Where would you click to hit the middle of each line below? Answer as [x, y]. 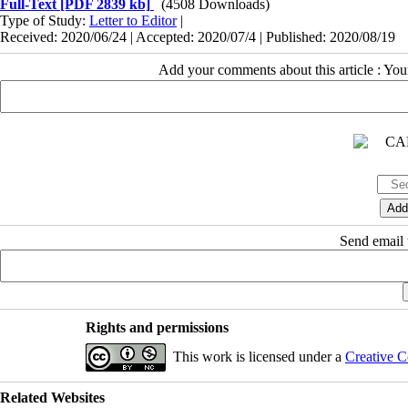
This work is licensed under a [259, 356]
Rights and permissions [157, 327]
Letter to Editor [133, 20]
